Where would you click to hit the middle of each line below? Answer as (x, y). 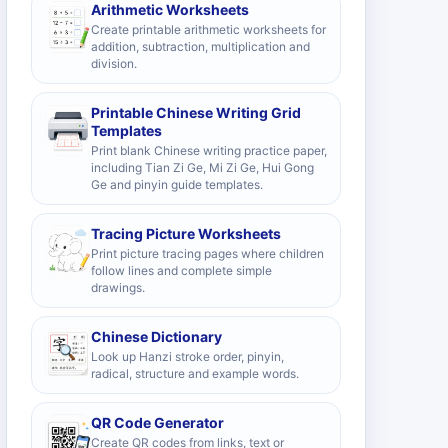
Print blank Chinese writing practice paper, (209, 150)
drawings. (118, 287)
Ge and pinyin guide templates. (177, 184)
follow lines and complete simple (181, 270)
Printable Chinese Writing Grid (196, 112)
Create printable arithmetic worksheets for (208, 29)
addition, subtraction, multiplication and (200, 46)
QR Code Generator (157, 422)
